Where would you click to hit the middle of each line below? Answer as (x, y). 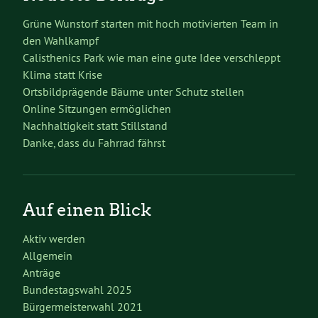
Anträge (42, 272)
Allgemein (48, 255)
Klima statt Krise (62, 74)
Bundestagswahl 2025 (77, 289)
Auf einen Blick (87, 209)
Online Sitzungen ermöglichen (97, 108)
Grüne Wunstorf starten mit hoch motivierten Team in (150, 23)
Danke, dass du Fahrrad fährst (94, 142)
